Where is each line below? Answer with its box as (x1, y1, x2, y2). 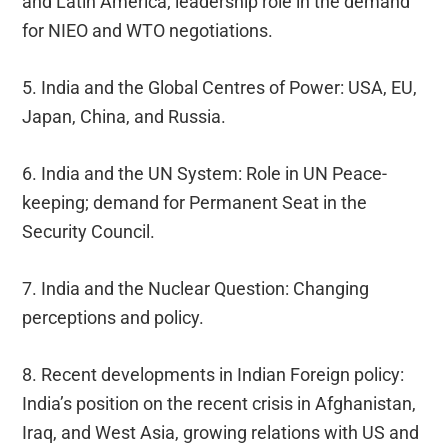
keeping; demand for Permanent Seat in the (22, 191, 368, 213)
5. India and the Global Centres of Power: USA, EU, (22, 76, 418, 98)
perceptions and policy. (22, 306, 205, 328)
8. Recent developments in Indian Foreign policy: (22, 363, 405, 385)
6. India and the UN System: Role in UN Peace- (22, 162, 388, 184)
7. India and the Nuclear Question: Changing (22, 277, 370, 299)
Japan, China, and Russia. (22, 105, 227, 127)
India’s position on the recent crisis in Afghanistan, (22, 392, 417, 414)
